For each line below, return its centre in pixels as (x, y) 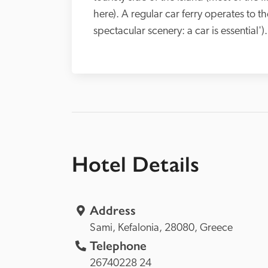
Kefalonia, (141, 228)
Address (113, 211)
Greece (216, 228)
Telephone (118, 246)
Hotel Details (135, 164)
